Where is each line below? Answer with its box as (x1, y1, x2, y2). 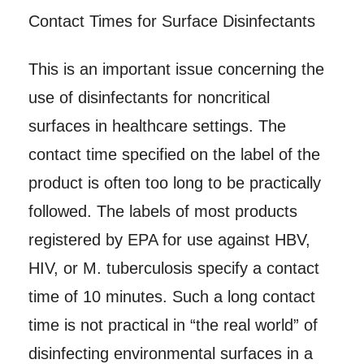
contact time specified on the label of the (28, 145, 320, 164)
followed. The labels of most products (28, 202, 297, 221)
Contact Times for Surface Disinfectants (28, 12, 315, 31)
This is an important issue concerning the (28, 60, 324, 79)
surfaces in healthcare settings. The (28, 117, 286, 136)
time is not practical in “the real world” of (28, 316, 318, 335)
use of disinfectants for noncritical (28, 89, 270, 107)
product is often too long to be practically (28, 174, 321, 193)
